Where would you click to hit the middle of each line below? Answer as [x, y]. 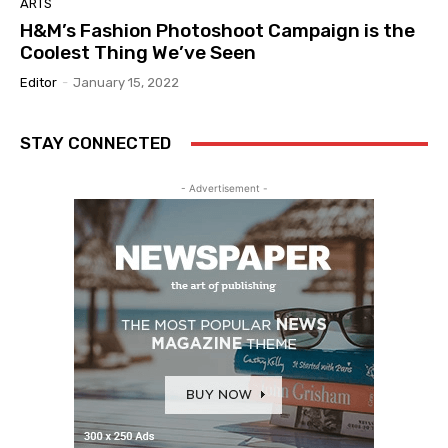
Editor [38, 83]
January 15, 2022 [126, 83]
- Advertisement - [224, 188]
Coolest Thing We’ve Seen [138, 53]
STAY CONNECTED [95, 143]
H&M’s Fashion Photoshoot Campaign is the [217, 31]
